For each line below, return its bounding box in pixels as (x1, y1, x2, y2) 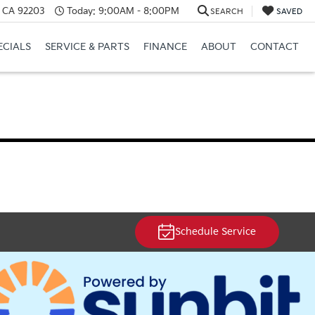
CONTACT (250, 41, 299, 53)
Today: (66, 5, 96, 17)
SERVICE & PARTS (44, 41, 129, 53)
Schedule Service (174, 226, 256, 238)
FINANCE (143, 41, 187, 53)
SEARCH (210, 6, 243, 16)
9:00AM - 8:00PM (95, 5, 179, 17)
